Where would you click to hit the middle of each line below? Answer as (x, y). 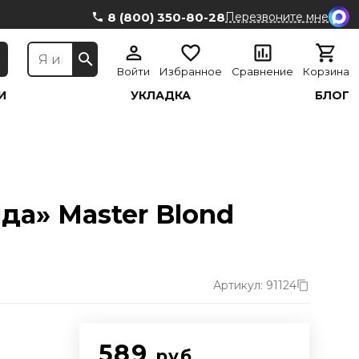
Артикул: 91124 (255, 285)
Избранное (191, 71)
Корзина (326, 71)
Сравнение (262, 71)
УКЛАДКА (161, 95)
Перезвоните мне (277, 17)
